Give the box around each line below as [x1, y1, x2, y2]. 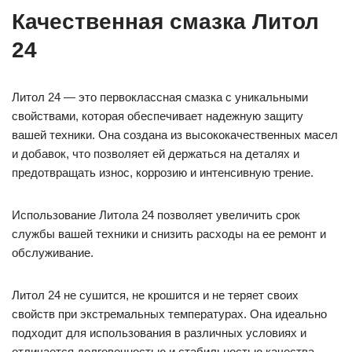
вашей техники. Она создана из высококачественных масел [12, 128, 338, 142]
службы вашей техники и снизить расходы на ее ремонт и [12, 227, 326, 241]
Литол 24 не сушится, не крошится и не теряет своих [12, 288, 299, 302]
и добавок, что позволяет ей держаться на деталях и [12, 147, 299, 161]
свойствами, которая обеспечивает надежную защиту [12, 109, 303, 123]
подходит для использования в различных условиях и [12, 326, 306, 340]
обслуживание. [12, 246, 93, 260]
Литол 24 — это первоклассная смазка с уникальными [12, 90, 308, 104]
